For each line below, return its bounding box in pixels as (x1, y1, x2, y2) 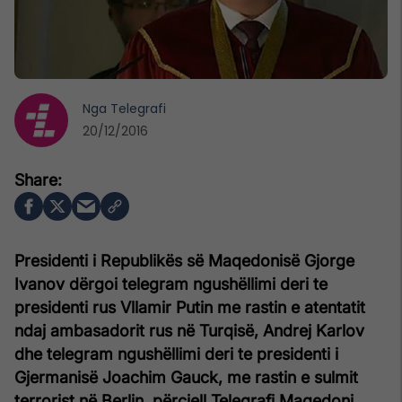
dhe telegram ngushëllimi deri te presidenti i (14, 344, 338, 363)
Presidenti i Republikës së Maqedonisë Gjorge (14, 250, 354, 270)
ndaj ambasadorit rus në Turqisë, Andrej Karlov (14, 320, 364, 340)
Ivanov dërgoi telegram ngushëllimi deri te (14, 274, 328, 293)
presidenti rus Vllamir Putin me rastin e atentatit (14, 297, 365, 317)
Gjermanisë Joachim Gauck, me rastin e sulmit (14, 367, 358, 387)
